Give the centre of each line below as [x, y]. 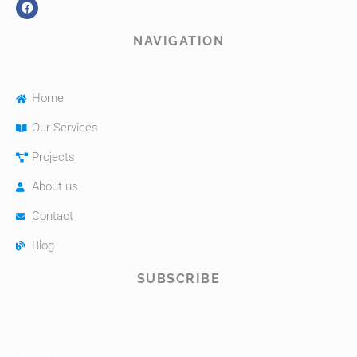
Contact [53, 216]
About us [55, 187]
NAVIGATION [178, 41]
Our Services [65, 128]
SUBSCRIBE [178, 279]
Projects [53, 157]
